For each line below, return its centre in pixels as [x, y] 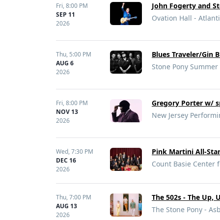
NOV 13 [67, 112]
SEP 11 [66, 14]
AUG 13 [67, 206]
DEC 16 [66, 160]
